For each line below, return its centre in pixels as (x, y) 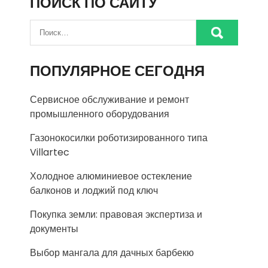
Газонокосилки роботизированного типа (119, 138)
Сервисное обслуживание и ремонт (109, 100)
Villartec (50, 153)
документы (54, 229)
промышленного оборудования (100, 114)
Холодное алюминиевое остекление (111, 176)
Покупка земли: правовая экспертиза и (116, 215)
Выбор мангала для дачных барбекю (112, 253)
